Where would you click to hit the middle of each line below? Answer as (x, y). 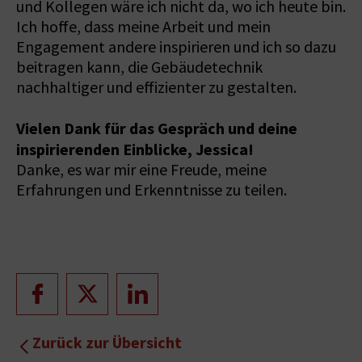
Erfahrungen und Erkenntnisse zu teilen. (152, 190)
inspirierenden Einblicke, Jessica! (135, 149)
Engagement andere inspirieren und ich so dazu (176, 47)
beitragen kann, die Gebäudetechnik (139, 67)
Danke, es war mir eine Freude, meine (141, 170)
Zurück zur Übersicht (107, 342)
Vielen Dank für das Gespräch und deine (157, 128)
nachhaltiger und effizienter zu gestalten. (156, 87)
